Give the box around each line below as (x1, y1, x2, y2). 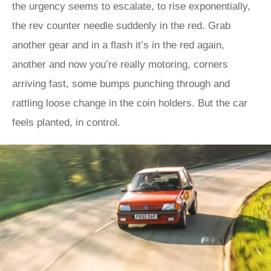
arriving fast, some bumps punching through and (12, 78, 230, 90)
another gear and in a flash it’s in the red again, (12, 39, 224, 51)
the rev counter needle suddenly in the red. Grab (12, 20, 230, 31)
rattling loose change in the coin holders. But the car (12, 97, 247, 109)
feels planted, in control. (12, 117, 120, 128)
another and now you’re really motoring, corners (12, 59, 228, 70)
